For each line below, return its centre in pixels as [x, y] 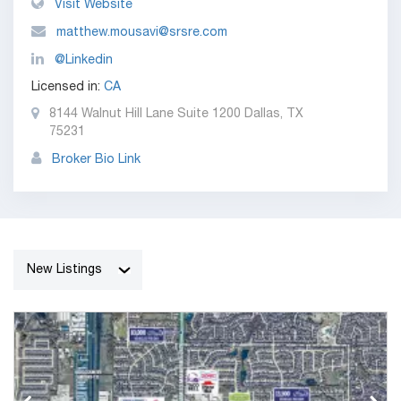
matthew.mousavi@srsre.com [142, 33]
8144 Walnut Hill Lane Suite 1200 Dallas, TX [176, 115]
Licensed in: [68, 88]
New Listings [64, 270]
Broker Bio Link [94, 160]
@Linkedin [84, 61]
